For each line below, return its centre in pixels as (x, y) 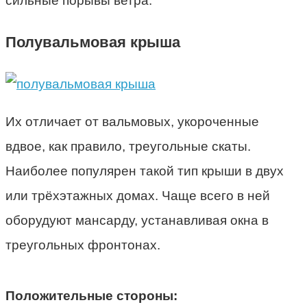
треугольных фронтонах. (83, 245)
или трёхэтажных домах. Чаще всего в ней (138, 196)
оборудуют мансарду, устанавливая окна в (137, 221)
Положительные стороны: (91, 296)
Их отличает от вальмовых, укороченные (132, 122)
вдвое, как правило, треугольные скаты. (128, 147)
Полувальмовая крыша (93, 42)
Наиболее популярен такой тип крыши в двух (145, 171)
